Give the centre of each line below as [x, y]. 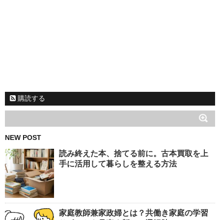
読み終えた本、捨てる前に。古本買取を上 [134, 154]
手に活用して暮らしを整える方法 [118, 164]
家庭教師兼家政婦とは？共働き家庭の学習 [134, 213]
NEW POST [23, 138]
